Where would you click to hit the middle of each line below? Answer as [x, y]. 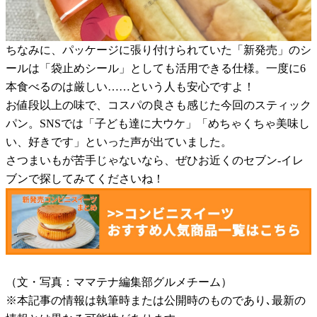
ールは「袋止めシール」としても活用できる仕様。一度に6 [156, 68]
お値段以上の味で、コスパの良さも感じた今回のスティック [158, 105]
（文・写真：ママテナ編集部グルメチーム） [119, 282]
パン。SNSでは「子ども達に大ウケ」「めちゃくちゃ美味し [158, 123]
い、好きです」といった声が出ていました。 [119, 142]
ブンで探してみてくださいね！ [85, 178]
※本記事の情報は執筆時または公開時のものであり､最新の [156, 300]
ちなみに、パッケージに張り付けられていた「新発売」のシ [158, 50]
